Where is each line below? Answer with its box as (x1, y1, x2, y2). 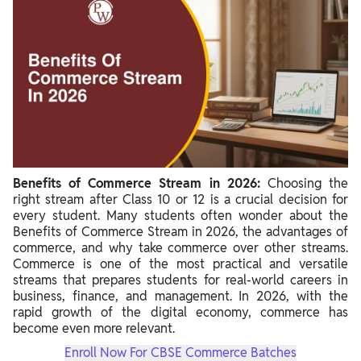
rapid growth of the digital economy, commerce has (13, 304, 348, 321)
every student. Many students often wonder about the (13, 207, 348, 224)
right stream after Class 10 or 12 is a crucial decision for (13, 191, 348, 208)
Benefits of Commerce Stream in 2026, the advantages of (13, 223, 348, 240)
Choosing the (259, 175, 349, 192)
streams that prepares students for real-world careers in (13, 272, 348, 288)
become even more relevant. (13, 320, 178, 337)
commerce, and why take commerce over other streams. (13, 239, 348, 256)
